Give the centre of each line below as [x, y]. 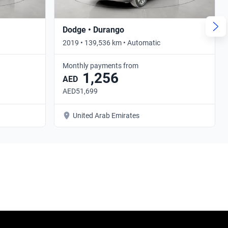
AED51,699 [80, 91]
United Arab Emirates [106, 115]
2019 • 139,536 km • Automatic [111, 42]
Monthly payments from [101, 65]
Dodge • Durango [93, 30]
